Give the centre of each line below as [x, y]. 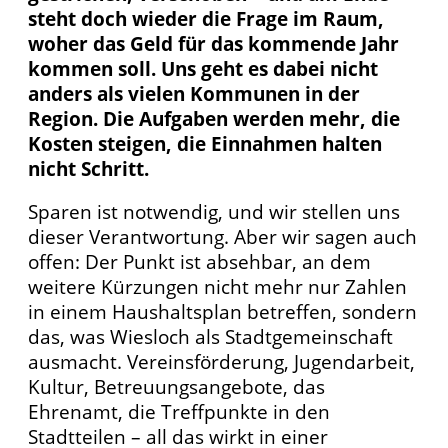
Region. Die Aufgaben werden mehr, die [214, 118]
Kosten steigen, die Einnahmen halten [205, 143]
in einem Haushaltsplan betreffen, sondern [222, 312]
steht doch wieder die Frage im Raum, [206, 18]
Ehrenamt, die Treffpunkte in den [179, 412]
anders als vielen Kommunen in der [194, 93]
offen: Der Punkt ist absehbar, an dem [199, 262]
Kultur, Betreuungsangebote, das [176, 387]
